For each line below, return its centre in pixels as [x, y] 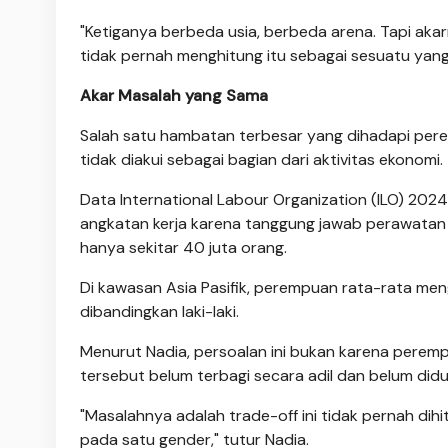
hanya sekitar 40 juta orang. [183, 247]
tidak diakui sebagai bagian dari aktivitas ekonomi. [261, 159]
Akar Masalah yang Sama [174, 95]
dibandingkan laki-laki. [159, 311]
